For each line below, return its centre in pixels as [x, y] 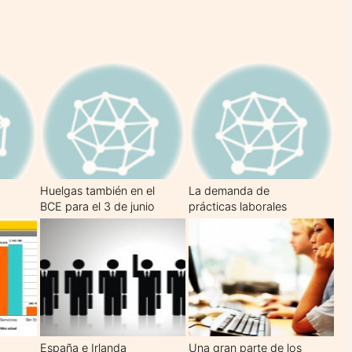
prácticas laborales [238, 206]
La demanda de [229, 190]
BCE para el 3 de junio [98, 206]
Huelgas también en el [98, 190]
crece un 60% [225, 222]
